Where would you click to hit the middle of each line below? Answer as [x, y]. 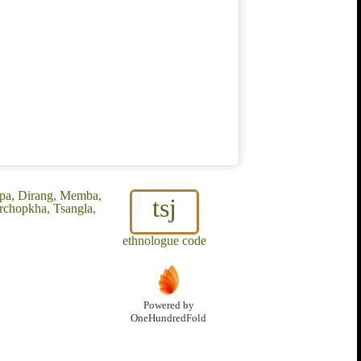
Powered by [168, 306]
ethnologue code [164, 241]
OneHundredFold [168, 319]
